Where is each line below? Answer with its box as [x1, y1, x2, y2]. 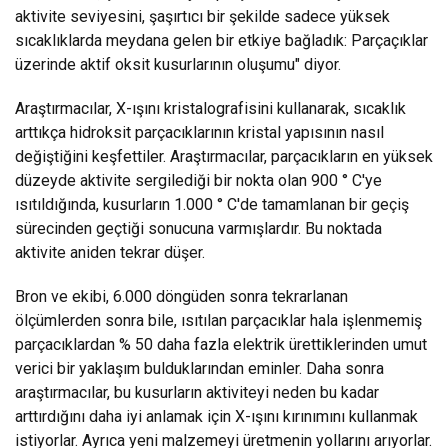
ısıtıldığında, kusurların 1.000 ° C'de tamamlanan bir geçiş [15, 194, 409, 214]
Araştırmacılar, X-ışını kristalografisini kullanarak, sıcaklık [15, 98, 406, 118]
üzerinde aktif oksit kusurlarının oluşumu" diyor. [15, 54, 341, 74]
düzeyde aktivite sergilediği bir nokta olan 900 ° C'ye [15, 170, 382, 190]
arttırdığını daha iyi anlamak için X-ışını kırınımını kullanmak [15, 406, 418, 426]
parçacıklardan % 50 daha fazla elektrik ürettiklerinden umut [15, 334, 427, 354]
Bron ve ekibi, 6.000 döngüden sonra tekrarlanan [15, 286, 348, 306]
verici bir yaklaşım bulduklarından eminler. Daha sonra [15, 358, 384, 378]
